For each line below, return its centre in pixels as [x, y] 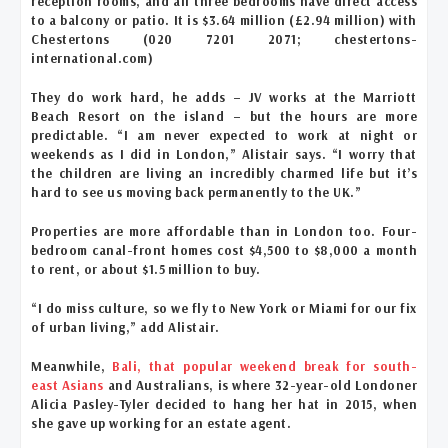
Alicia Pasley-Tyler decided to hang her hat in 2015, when [224, 404]
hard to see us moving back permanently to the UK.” [196, 192]
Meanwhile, [72, 366]
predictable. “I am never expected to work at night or [224, 135]
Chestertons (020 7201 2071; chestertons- [224, 39]
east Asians [67, 385]
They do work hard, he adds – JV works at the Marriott [224, 97]
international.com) [92, 58]
